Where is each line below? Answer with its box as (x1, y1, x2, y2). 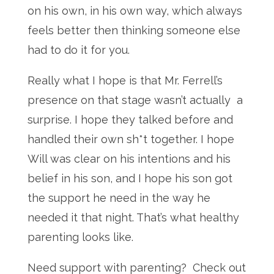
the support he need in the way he (27, 191, 210, 204)
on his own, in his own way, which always (27, 4, 242, 17)
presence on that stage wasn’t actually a (27, 94, 243, 106)
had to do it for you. (27, 43, 133, 56)
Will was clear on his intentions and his (27, 152, 231, 165)
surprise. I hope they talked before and (27, 113, 233, 126)
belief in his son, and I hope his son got (27, 172, 232, 185)
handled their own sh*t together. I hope (27, 133, 234, 146)
